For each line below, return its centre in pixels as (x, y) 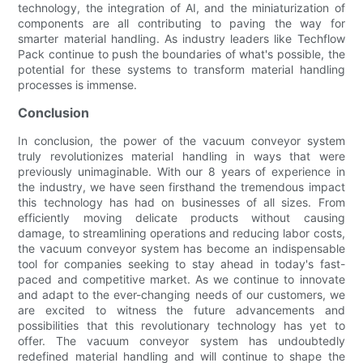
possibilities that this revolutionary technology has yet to (181, 325)
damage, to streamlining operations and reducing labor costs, (181, 233)
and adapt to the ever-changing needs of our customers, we (181, 294)
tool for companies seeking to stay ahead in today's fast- (181, 263)
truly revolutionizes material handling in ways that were (181, 156)
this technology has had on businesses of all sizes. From (181, 202)
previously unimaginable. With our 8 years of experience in (181, 171)
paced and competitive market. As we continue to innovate (181, 279)
